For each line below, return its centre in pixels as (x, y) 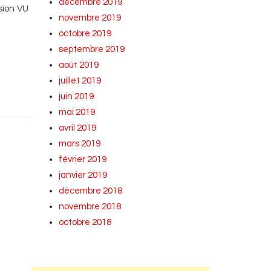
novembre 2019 (90, 18)
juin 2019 (77, 96)
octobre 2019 (85, 34)
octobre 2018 (85, 222)
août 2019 (79, 65)
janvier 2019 (83, 175)
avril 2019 (78, 128)
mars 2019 (80, 144)
